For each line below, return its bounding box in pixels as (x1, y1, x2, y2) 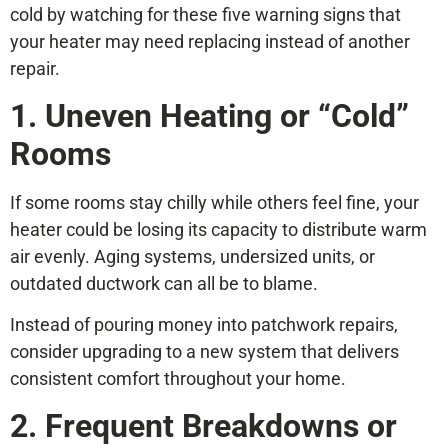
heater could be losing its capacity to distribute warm (10, 218, 427, 240)
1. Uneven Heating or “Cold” (10, 96, 409, 135)
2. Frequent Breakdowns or (10, 406, 397, 445)
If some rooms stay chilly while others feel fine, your (10, 191, 419, 213)
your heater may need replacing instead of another (10, 31, 410, 53)
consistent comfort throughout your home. (10, 368, 346, 390)
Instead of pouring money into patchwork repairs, (10, 314, 398, 336)
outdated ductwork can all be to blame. (10, 272, 318, 294)
